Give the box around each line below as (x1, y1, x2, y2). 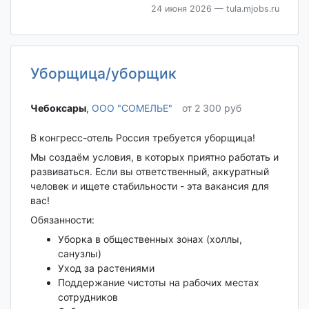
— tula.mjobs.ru (211, 3, 279, 14)
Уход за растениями (57, 261, 154, 274)
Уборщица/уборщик (30, 65, 177, 83)
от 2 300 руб (181, 101, 241, 114)
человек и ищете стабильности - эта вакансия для (30, 179, 269, 192)
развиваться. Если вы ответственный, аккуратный (30, 165, 269, 177)
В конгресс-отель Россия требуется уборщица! (30, 131, 255, 143)
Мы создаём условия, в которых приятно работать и (30, 150, 279, 163)
